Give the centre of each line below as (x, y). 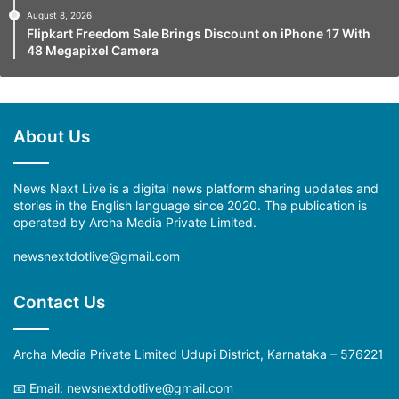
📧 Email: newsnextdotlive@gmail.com (123, 387)
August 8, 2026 (59, 15)
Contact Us (59, 302)
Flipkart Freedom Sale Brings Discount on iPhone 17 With (199, 33)
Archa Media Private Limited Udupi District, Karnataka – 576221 (199, 354)
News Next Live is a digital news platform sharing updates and (196, 188)
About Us (52, 136)
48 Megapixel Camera (93, 50)
